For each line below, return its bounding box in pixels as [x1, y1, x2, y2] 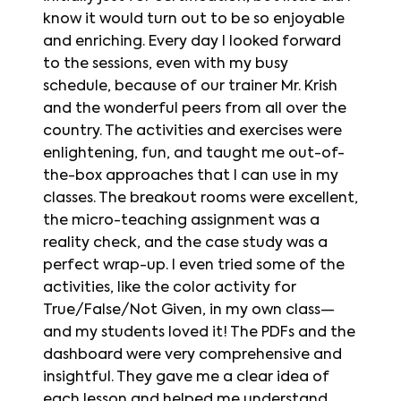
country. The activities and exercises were [43, 124, 342, 139]
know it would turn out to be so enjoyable [43, 12, 345, 27]
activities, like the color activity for [43, 280, 296, 295]
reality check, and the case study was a [43, 235, 328, 251]
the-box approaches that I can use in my [43, 168, 338, 183]
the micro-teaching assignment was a [43, 213, 320, 228]
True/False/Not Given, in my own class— [43, 303, 335, 318]
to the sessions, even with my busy [43, 56, 288, 72]
